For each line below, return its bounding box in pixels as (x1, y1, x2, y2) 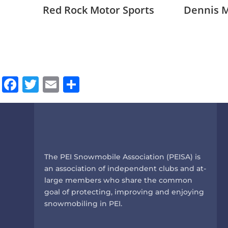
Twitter (39, 73, 93, 96)
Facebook (18, 73, 92, 96)
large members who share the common (44, 175, 193, 185)
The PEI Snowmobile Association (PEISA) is (44, 152, 201, 161)
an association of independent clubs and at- (44, 163, 207, 173)
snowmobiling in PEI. (44, 198, 123, 208)
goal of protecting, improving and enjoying (44, 187, 205, 196)
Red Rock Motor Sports (43, 3, 155, 17)
